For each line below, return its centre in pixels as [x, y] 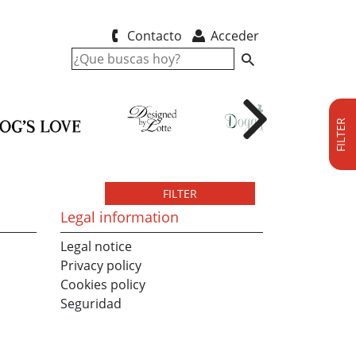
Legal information [120, 217]
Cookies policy [103, 284]
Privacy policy [101, 265]
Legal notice [96, 246]
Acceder [233, 36]
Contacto [153, 36]
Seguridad [91, 304]
